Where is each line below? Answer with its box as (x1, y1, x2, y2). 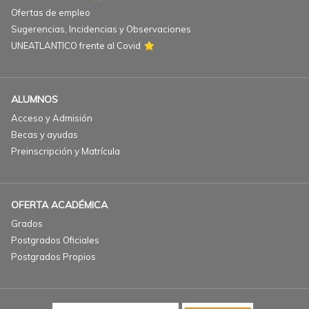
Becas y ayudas (11, 129, 78, 140)
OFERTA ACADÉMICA (11, 199, 108, 211)
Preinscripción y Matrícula (11, 146, 120, 157)
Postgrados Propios (11, 251, 96, 262)
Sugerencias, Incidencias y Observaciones (11, 23, 191, 34)
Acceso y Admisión (11, 112, 92, 123)
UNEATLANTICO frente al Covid (11, 40, 141, 51)
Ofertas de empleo (11, 7, 90, 18)
